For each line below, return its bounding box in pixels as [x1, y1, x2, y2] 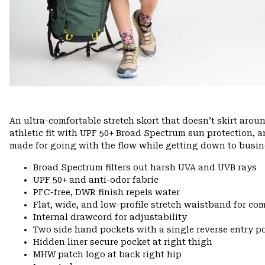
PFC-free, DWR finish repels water [33, 188, 180, 198]
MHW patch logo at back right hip [33, 250, 182, 260]
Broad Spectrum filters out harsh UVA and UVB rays [33, 163, 257, 173]
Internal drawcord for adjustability [33, 212, 187, 222]
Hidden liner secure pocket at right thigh [33, 237, 212, 247]
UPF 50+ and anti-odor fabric [33, 175, 159, 185]
